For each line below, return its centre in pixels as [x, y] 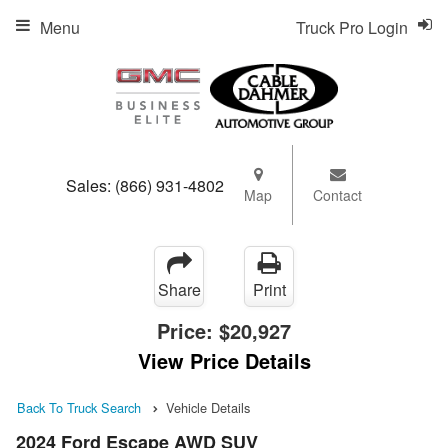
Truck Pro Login [352, 27]
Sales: [90, 185]
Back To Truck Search [79, 407]
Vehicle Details [208, 407]
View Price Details [224, 360]
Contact [337, 195]
